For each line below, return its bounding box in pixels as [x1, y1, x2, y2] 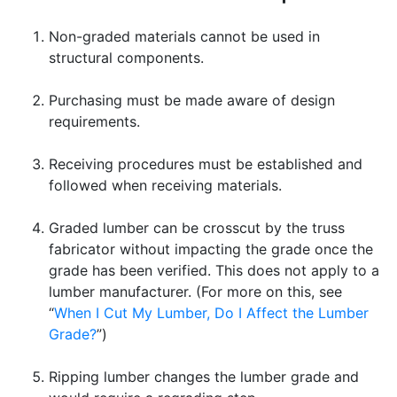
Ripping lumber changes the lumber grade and [49, 367, 359, 385]
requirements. [49, 112, 140, 130]
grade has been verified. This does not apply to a [49, 261, 379, 279]
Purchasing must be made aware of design [49, 90, 335, 109]
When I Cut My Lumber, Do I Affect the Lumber [54, 303, 369, 322]
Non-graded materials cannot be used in [49, 27, 320, 45]
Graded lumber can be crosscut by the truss [49, 218, 345, 237]
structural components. [49, 48, 204, 66]
